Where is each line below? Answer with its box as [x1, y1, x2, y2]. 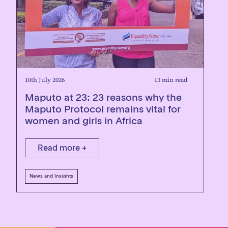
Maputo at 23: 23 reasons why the [25, 91, 182, 103]
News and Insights [30, 173, 73, 179]
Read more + [38, 142, 87, 153]
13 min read [154, 76, 187, 84]
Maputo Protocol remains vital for [25, 103, 181, 115]
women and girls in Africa [25, 115, 142, 127]
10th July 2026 [25, 76, 65, 84]
